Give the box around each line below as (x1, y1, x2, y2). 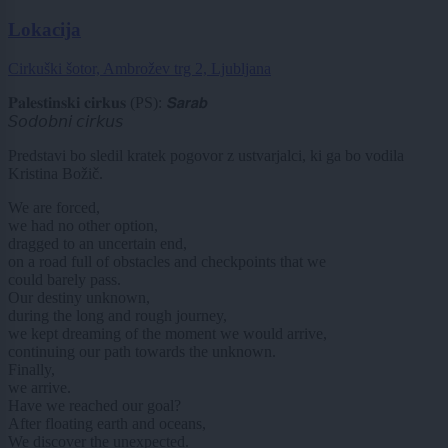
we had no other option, (8, 216, 158, 234)
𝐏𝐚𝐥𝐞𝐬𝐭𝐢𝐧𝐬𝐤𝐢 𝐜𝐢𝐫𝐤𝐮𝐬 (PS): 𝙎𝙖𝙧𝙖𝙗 (8, 93, 207, 111)
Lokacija (8, 18, 81, 40)
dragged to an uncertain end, (8, 234, 187, 252)
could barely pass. (8, 270, 121, 288)
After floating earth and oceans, (8, 414, 206, 432)
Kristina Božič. (8, 164, 103, 182)
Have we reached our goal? (8, 396, 181, 414)
